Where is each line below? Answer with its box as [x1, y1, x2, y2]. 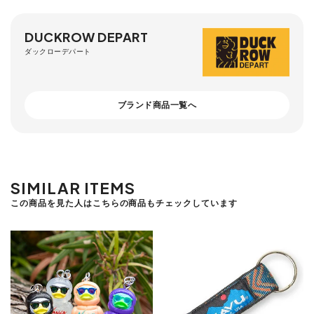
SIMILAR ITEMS [11, 178, 136, 198]
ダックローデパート [25, 46, 91, 55]
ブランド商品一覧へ [117, 100, 197, 111]
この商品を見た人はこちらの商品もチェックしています [11, 198, 238, 209]
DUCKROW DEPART [25, 28, 148, 45]
